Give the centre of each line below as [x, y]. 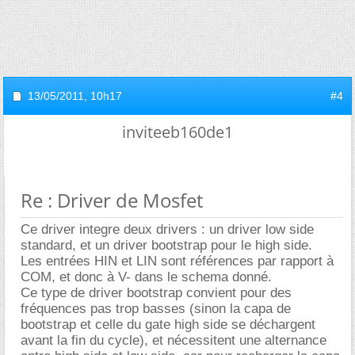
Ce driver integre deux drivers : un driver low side [167, 230]
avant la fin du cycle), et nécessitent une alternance [174, 341]
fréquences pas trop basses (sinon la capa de [156, 309]
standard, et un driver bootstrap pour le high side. [166, 246]
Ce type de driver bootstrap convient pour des [156, 293]
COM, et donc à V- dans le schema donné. [146, 277]
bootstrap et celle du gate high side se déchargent [168, 325]
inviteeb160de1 [177, 132]
